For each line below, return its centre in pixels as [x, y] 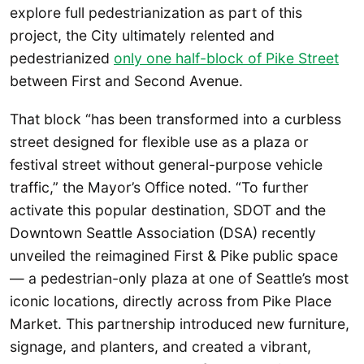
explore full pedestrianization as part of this [156, 13]
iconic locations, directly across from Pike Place [171, 301]
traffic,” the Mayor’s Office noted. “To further [159, 188]
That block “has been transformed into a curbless [175, 119]
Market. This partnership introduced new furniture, [180, 324]
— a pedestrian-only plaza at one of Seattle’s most [179, 279]
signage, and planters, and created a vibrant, [160, 347]
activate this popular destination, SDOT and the [168, 210]
